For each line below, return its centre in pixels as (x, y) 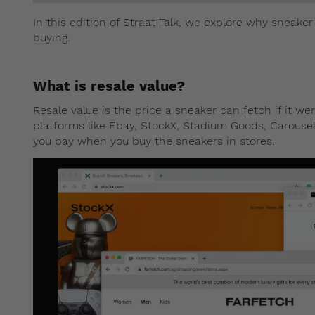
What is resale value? (109, 86)
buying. (52, 38)
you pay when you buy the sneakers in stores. (154, 141)
